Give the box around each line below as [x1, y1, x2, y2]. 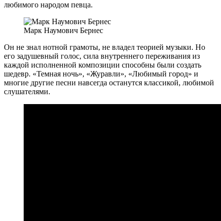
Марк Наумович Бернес [24, 26, 103, 35]
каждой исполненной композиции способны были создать [4, 60, 201, 69]
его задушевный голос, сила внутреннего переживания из [4, 51, 200, 60]
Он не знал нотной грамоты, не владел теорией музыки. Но [4, 42, 205, 51]
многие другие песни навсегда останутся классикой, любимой [4, 78, 214, 87]
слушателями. [4, 87, 50, 96]
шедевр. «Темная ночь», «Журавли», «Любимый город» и [4, 69, 198, 78]
